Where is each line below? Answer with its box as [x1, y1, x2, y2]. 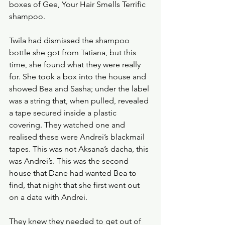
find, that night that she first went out [9, 180, 142, 190]
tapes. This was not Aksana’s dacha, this [9, 144, 151, 154]
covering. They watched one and [9, 120, 127, 130]
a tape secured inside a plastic [9, 108, 119, 118]
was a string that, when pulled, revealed [9, 96, 151, 105]
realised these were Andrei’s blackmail [9, 132, 147, 142]
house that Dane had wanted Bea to [9, 168, 139, 178]
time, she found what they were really [9, 60, 143, 69]
